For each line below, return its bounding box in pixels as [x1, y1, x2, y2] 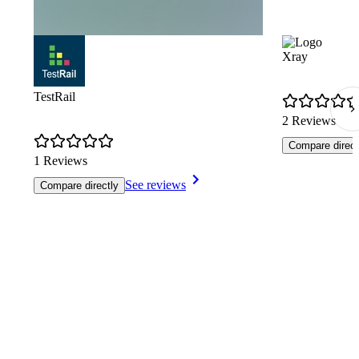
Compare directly [40, 179, 119, 192]
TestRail [34, 90, 75, 104]
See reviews [125, 178, 186, 192]
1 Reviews [34, 154, 87, 168]
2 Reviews [282, 114, 336, 128]
